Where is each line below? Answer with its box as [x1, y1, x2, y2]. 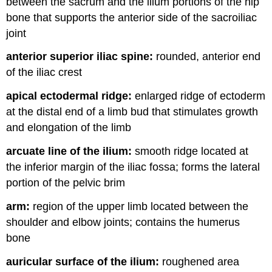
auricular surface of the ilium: [6, 255, 160, 268]
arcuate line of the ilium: [6, 144, 132, 157]
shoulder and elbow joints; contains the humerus [6, 216, 240, 228]
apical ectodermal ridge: [6, 90, 132, 103]
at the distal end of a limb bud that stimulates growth [6, 106, 259, 118]
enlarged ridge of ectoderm [132, 90, 266, 103]
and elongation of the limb [6, 121, 132, 134]
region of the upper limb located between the [30, 200, 249, 212]
